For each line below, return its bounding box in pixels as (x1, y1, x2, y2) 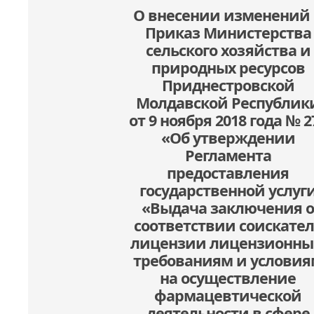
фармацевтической (154, 285, 301, 306)
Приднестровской (161, 75, 294, 96)
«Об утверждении (161, 128, 295, 149)
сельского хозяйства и (145, 40, 310, 61)
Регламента (184, 145, 271, 166)
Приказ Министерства (144, 22, 311, 43)
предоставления (167, 163, 289, 184)
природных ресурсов (151, 57, 305, 78)
